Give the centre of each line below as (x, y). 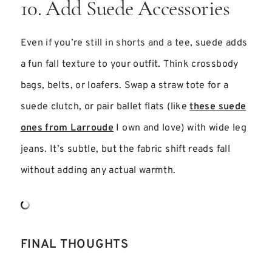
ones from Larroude (67, 128)
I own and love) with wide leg (180, 128)
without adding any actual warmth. (98, 171)
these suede (218, 107)
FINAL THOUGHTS (74, 244)
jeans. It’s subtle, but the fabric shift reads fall (125, 149)
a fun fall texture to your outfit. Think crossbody (129, 64)
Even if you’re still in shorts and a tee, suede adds (134, 43)
